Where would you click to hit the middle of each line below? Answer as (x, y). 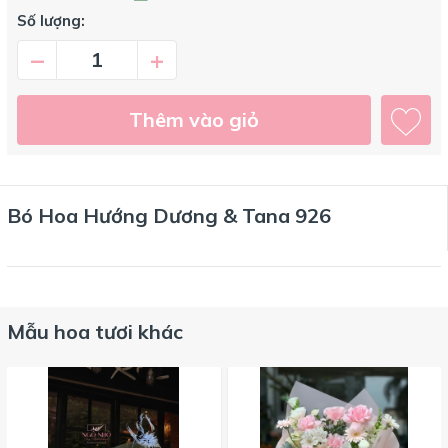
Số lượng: (51, 20)
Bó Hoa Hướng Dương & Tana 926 (169, 215)
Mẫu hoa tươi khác (95, 331)
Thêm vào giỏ (194, 119)
